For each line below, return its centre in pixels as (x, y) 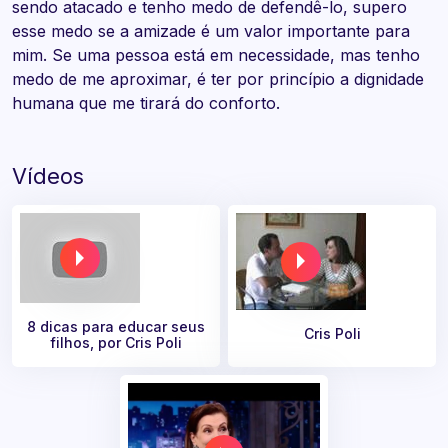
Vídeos (48, 176)
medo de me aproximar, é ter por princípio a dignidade (218, 79)
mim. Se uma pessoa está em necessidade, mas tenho (216, 55)
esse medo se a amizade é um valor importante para (211, 31)
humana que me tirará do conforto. (146, 103)
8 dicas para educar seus (116, 327)
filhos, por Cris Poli (116, 343)
